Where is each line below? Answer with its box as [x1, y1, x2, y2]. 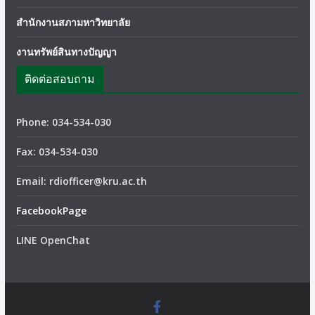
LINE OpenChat [15, 233, 90, 247]
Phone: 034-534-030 [15, 115, 111, 129]
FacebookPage [15, 204, 86, 217]
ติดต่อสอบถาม [24, 71, 95, 86]
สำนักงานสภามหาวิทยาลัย [15, 15, 130, 29]
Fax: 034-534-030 [15, 145, 98, 158]
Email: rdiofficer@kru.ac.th [15, 174, 147, 188]
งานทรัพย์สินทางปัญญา [15, 45, 117, 58]
